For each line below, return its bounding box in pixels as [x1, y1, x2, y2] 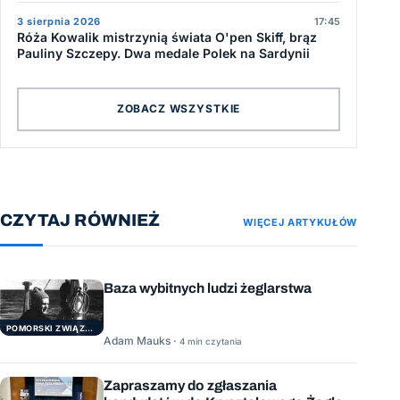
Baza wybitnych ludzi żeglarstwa [104, 279, 312, 296]
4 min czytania [179, 336, 242, 346]
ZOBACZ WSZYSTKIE [116, 102, 241, 116]
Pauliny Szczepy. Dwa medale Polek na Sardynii [17, 45, 310, 61]
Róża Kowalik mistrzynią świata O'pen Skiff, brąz [17, 29, 317, 45]
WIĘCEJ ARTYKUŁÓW [243, 215, 357, 229]
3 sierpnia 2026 [17, 14, 101, 28]
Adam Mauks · [104, 334, 179, 347]
